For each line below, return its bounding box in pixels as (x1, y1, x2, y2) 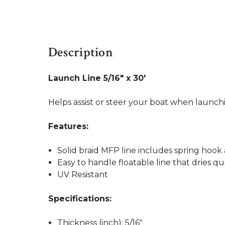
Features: (48, 122, 88, 131)
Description (48, 44, 113, 61)
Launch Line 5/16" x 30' (48, 73, 146, 83)
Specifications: (48, 194, 111, 203)
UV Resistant (57, 170, 108, 179)
